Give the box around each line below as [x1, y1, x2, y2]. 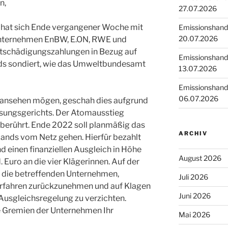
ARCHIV [178, 130, 208, 137]
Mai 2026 [178, 210, 210, 219]
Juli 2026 [178, 173, 208, 182]
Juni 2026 [178, 191, 211, 201]
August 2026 [178, 154, 221, 163]
